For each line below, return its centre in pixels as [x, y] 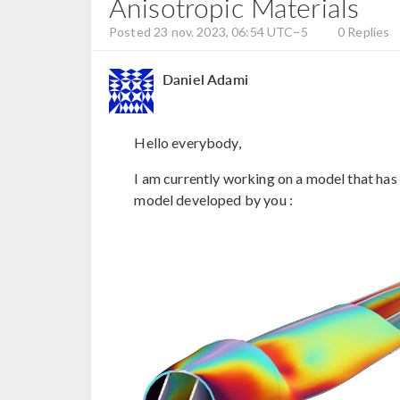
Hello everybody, [187, 142]
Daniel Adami [205, 79]
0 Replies [363, 32]
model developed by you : [213, 199]
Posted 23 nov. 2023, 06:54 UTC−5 [208, 32]
